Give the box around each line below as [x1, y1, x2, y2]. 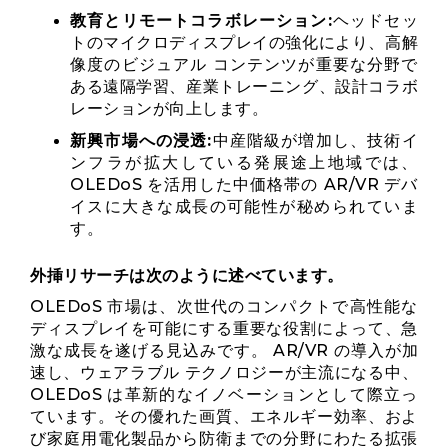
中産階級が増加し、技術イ [211, 131, 419, 150]
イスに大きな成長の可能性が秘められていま [70, 197, 418, 216]
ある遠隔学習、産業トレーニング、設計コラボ [70, 77, 418, 96]
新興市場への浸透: [70, 131, 212, 150]
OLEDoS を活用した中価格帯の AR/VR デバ [70, 175, 418, 194]
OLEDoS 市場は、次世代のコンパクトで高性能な [30, 297, 418, 316]
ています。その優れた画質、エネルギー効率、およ [30, 407, 418, 426]
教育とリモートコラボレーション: [70, 11, 333, 30]
